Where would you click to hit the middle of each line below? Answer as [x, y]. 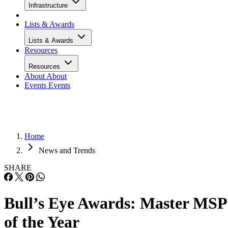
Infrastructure [49, 5]
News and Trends [67, 150]
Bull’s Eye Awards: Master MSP [115, 203]
